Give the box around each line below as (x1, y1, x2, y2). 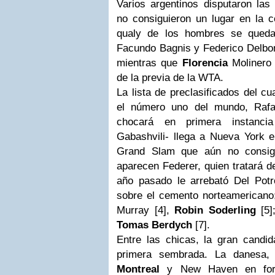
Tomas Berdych (117, 219, 192, 231)
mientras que (117, 56, 182, 69)
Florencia (182, 56, 228, 69)
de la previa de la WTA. (117, 71, 223, 83)
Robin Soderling (174, 204, 256, 216)
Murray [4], (117, 204, 174, 216)
